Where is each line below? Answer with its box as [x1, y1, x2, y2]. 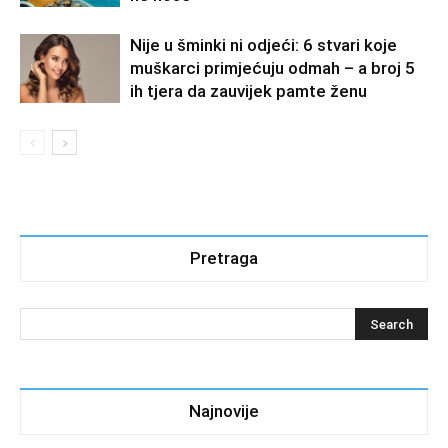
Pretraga [190, 248, 258, 269]
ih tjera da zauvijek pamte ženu [130, 81, 367, 102]
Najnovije [189, 401, 259, 422]
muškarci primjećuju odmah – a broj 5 [130, 58, 415, 79]
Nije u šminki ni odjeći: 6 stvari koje [130, 35, 397, 56]
